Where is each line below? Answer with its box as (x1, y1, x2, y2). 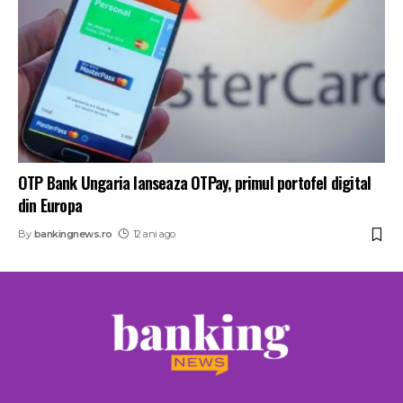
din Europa (18, 193, 82, 218)
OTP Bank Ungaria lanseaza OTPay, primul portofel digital (18, 171, 372, 195)
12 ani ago (132, 228, 175, 241)
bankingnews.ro (33, 228, 112, 241)
